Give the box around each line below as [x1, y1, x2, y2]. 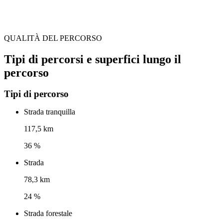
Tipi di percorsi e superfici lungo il [4, 52, 181, 66]
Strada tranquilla [24, 108, 75, 116]
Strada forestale [24, 209, 72, 218]
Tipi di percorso [4, 89, 69, 100]
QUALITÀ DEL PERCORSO [4, 33, 102, 42]
